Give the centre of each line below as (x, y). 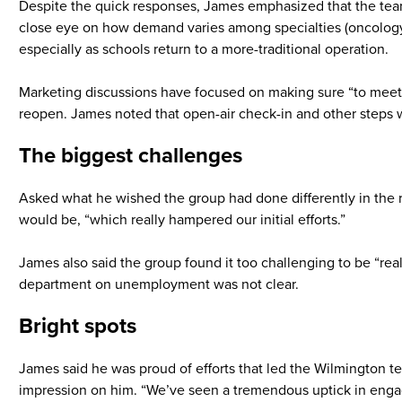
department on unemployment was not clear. (159, 284)
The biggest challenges (131, 156)
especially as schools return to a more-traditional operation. (204, 49)
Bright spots (78, 326)
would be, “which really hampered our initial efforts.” (182, 220)
